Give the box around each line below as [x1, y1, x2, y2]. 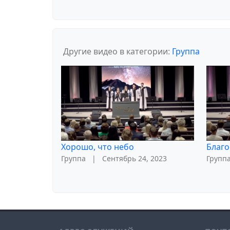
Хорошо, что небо [61, 141, 134, 152]
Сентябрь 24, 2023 [102, 153, 167, 163]
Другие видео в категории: [63, 46, 172, 57]
